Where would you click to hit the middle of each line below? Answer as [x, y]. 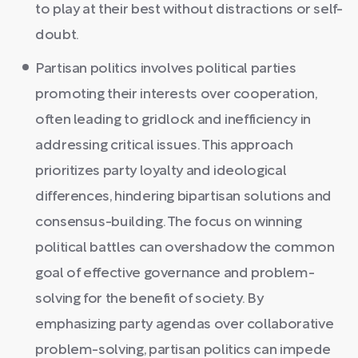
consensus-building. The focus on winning [169, 223]
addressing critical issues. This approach [164, 146]
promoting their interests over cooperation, [176, 95]
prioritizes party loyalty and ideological [161, 171]
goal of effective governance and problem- [175, 274]
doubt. [57, 36]
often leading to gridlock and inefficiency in [173, 120]
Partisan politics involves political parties [166, 69]
